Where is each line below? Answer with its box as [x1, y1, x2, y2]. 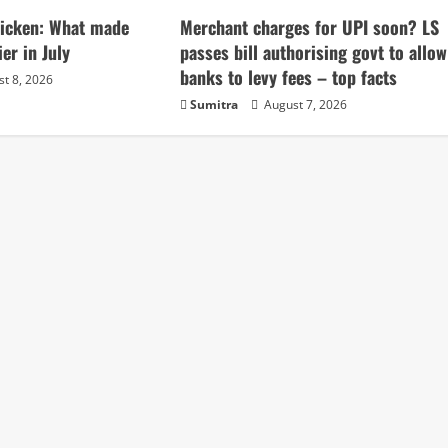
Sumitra [190, 96, 239, 114]
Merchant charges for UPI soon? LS [180, 14, 440, 41]
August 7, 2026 [261, 96, 348, 114]
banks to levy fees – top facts [180, 64, 398, 91]
